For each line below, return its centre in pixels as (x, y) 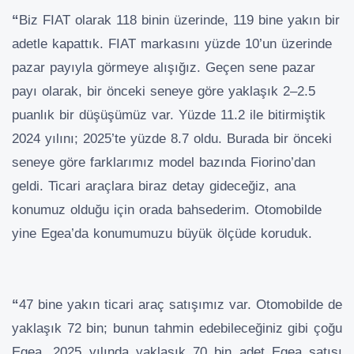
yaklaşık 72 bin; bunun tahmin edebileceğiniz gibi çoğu (177, 328)
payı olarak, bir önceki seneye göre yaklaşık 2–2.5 (164, 91)
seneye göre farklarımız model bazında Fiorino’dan (164, 162)
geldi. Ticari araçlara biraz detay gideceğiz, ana (154, 186)
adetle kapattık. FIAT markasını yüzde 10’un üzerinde (172, 44)
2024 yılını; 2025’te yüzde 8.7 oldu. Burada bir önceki (172, 139)
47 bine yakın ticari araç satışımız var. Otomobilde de (181, 305)
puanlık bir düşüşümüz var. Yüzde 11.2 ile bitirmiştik (169, 115)
